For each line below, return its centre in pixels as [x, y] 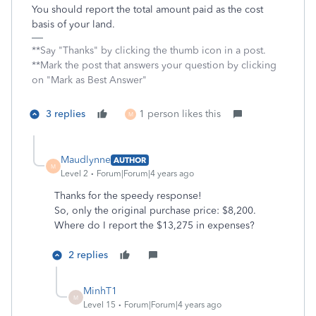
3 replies [66, 114]
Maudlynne [86, 160]
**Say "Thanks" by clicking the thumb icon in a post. [149, 50]
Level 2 [74, 174]
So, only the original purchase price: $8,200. [157, 211]
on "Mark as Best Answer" [89, 80]
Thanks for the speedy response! [128, 196]
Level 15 [99, 305]
